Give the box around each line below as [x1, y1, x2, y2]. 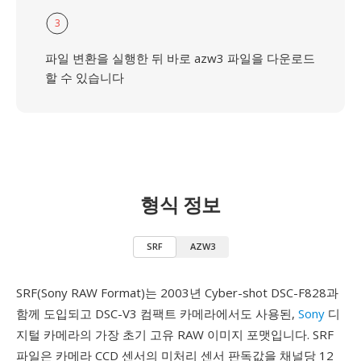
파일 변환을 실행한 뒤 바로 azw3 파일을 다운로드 [45, 50, 315, 66]
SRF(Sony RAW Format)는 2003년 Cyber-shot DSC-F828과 [16, 284, 338, 301]
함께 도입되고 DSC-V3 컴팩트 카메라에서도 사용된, [16, 305, 298, 322]
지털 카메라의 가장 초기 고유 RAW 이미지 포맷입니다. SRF [16, 326, 334, 342]
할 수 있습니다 [45, 69, 124, 85]
